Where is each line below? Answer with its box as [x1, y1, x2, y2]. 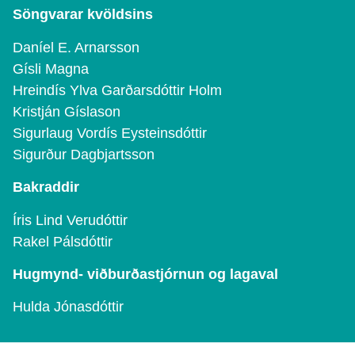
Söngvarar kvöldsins [13, 6, 153, 23]
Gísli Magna [13, 60, 89, 77]
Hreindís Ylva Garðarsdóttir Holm [13, 82, 222, 98]
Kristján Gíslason [13, 103, 120, 120]
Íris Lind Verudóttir [13, 212, 128, 228]
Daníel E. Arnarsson [13, 39, 139, 55]
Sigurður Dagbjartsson [13, 146, 155, 162]
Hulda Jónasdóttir [13, 299, 124, 315]
